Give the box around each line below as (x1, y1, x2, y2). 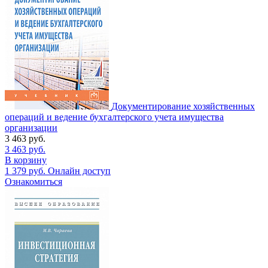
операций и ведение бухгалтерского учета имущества (5, 111, 224, 122)
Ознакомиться (5, 176, 62, 187)
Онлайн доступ (48, 165, 111, 176)
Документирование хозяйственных (111, 100, 255, 111)
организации (5, 122, 57, 133)
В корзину (5, 154, 47, 165)
